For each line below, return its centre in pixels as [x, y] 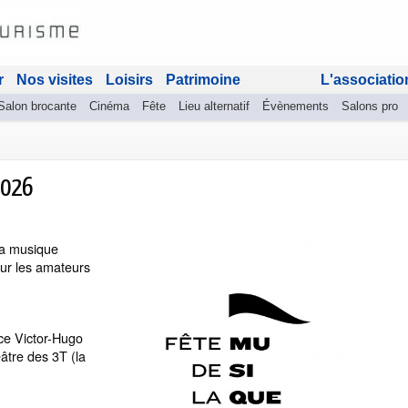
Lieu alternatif [214, 106]
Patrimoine [203, 80]
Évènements [296, 106]
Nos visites [55, 80]
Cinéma [109, 106]
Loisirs [129, 80]
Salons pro [370, 106]
